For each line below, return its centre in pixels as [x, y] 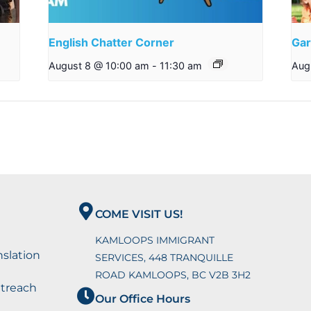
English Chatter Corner [112, 43]
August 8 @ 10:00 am [99, 66]
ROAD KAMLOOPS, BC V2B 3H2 [173, 275]
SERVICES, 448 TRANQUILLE [165, 257]
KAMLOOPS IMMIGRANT [155, 240]
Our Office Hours [143, 299]
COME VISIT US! [139, 214]
